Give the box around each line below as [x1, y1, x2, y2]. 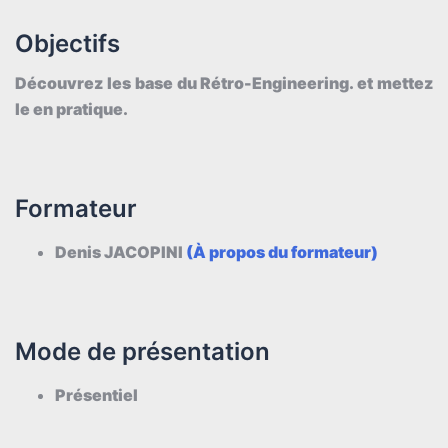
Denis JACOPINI [55, 241, 186, 262]
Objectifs [15, 28, 120, 58]
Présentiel [55, 384, 138, 405]
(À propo [186, 241, 256, 262]
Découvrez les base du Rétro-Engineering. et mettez [15, 72, 433, 93]
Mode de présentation [15, 336, 270, 366]
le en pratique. [15, 98, 128, 119]
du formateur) [265, 241, 378, 262]
